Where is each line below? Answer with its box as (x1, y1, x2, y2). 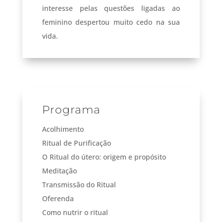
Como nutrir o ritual (42, 207, 108, 217)
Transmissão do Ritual (42, 179, 116, 189)
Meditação (42, 166, 77, 175)
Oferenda (42, 193, 74, 203)
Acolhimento (42, 124, 84, 134)
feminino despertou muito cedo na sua (42, 17, 180, 27)
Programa (42, 103, 101, 116)
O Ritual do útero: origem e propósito (42, 152, 166, 162)
